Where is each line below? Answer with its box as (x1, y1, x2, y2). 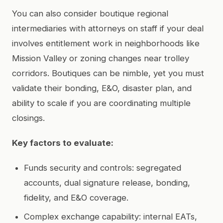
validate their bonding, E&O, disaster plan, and (12, 83, 192, 93)
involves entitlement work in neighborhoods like (12, 38, 200, 48)
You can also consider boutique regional (12, 8, 168, 18)
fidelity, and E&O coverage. (24, 192, 128, 203)
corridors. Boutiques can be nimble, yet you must (12, 68, 204, 78)
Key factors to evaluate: (12, 137, 113, 148)
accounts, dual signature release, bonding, (24, 177, 190, 188)
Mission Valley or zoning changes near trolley (12, 53, 189, 63)
